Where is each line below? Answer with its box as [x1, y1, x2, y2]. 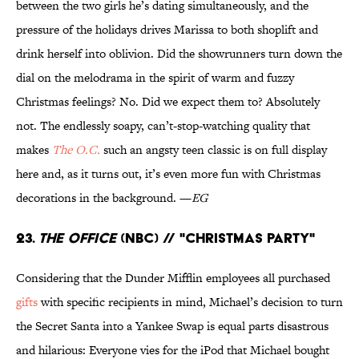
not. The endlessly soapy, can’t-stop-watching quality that [16, 117, 310, 135]
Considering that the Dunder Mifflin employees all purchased [16, 269, 330, 287]
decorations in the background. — [16, 189, 192, 207]
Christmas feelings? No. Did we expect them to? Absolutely [16, 93, 320, 111]
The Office [38, 229, 116, 247]
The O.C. [52, 141, 100, 159]
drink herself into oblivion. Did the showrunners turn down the [16, 45, 342, 63]
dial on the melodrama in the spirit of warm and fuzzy [16, 69, 294, 87]
